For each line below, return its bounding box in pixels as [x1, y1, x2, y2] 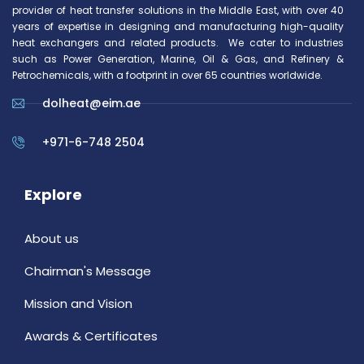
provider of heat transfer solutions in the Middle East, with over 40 [12, 3, 344, 18]
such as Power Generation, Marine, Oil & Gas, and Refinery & [12, 52, 344, 67]
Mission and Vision [24, 295, 132, 313]
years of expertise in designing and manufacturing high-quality [12, 19, 344, 34]
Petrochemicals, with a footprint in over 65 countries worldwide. [12, 68, 323, 83]
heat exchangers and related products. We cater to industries [12, 36, 344, 50]
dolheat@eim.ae [41, 95, 141, 112]
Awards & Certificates [24, 327, 158, 345]
